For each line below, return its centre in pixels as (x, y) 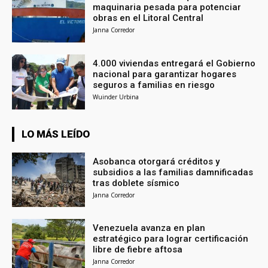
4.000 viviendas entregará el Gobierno (174, 63)
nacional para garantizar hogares (165, 74)
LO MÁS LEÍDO (56, 134)
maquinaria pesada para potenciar (167, 7)
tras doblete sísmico (136, 183)
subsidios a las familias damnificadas (173, 172)
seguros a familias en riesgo (154, 85)
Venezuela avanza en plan (149, 228)
